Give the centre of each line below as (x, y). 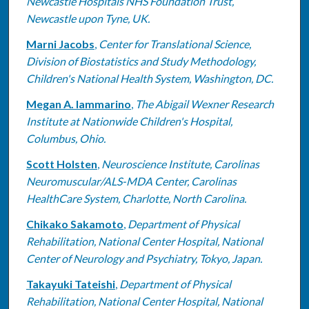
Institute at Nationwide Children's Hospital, (129, 121)
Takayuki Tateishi (70, 283)
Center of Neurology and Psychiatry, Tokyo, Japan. (144, 258)
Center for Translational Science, (175, 43)
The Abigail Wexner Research (204, 103)
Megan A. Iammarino (78, 103)
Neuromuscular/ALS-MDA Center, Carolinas (131, 181)
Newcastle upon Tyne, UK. (88, 18)
